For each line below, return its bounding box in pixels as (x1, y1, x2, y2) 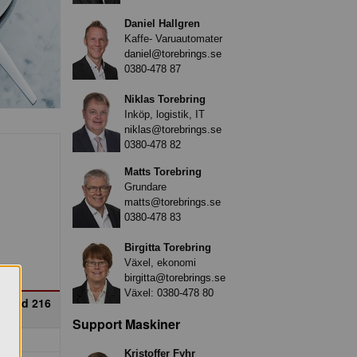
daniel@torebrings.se (124, 47, 222, 60)
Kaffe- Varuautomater (124, 32, 222, 45)
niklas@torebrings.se (124, 123, 222, 135)
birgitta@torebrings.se (124, 271, 226, 284)
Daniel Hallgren (124, 17, 200, 29)
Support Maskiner (73, 314, 180, 333)
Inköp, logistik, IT (124, 108, 205, 120)
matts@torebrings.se (124, 195, 221, 208)
